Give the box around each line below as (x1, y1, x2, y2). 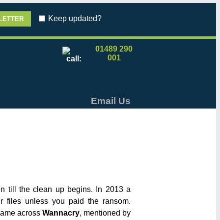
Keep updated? (48, 14, 102, 23)
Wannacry (42, 209, 80, 218)
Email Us (91, 96, 131, 107)
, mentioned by (79, 209, 131, 218)
